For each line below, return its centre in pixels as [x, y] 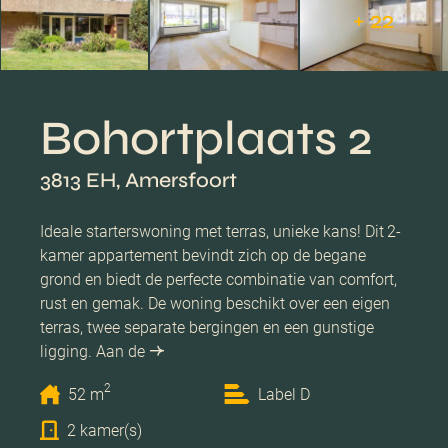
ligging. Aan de [92, 351]
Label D [284, 394]
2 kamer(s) [104, 430]
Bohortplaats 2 [206, 138]
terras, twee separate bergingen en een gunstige [207, 327]
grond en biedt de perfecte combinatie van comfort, [218, 279]
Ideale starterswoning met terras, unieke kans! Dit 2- [221, 231]
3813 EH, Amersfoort [138, 180]
